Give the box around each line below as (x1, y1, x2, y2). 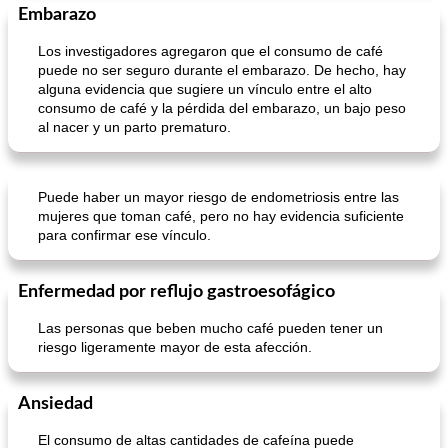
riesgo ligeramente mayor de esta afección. (38, 339, 312, 355)
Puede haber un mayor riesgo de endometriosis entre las (38, 189, 399, 205)
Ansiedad (18, 395, 93, 413)
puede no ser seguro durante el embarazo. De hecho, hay (38, 62, 406, 78)
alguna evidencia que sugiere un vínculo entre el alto (38, 81, 372, 97)
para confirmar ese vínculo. (38, 227, 211, 243)
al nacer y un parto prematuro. (38, 119, 231, 135)
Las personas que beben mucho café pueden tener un (38, 320, 383, 336)
